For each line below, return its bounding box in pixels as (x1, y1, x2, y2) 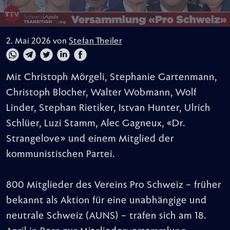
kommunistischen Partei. (6, 149, 115, 160)
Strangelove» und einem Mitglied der (6, 133, 174, 144)
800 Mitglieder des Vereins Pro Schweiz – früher (6, 180, 221, 190)
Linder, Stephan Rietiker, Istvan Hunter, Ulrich (6, 103, 210, 113)
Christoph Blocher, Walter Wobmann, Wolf (6, 87, 197, 98)
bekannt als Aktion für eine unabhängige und (6, 195, 207, 206)
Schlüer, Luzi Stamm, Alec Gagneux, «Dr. (6, 118, 185, 129)
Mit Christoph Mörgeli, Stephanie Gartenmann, (6, 72, 217, 83)
